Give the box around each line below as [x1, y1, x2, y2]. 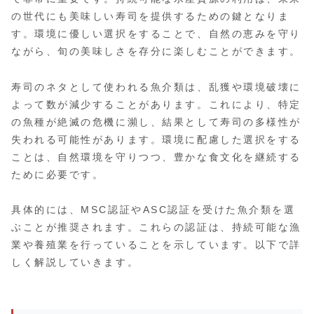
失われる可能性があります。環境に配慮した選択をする [11, 133, 301, 145]
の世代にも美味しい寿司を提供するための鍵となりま [11, 11, 290, 22]
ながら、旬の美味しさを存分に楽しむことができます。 [11, 46, 301, 57]
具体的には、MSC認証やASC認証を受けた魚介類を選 [11, 203, 296, 215]
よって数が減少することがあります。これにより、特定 [11, 98, 301, 110]
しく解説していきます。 [11, 256, 139, 268]
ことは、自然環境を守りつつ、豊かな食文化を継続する [11, 151, 301, 163]
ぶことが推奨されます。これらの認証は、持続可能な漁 [11, 221, 301, 233]
